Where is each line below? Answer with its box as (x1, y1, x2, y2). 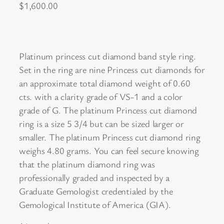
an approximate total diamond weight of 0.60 (19, 76, 190, 89)
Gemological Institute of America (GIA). (19, 198, 171, 211)
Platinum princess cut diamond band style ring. (19, 49, 196, 62)
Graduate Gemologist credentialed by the (19, 184, 173, 197)
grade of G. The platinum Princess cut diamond (19, 103, 197, 116)
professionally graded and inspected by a (19, 171, 170, 184)
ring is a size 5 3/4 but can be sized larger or (19, 117, 184, 130)
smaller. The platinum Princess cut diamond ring (19, 130, 200, 143)
